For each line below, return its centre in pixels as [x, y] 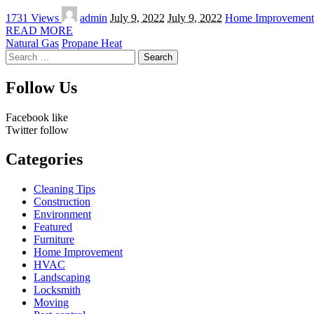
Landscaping [62, 278]
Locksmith [57, 290]
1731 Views [34, 18]
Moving [51, 303]
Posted [76, 11]
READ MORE [39, 30]
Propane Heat [92, 43]
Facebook [27, 117]
